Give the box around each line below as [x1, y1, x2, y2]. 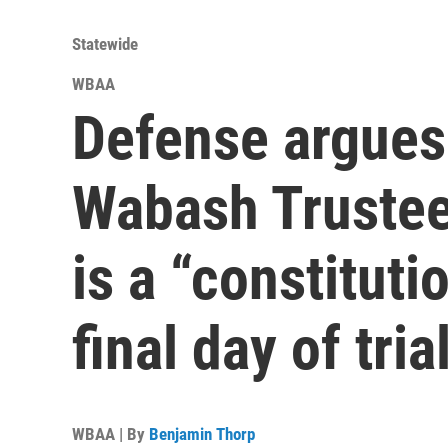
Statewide [72, 34, 138, 55]
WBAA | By [72, 424, 149, 445]
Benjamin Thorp [149, 424, 255, 445]
